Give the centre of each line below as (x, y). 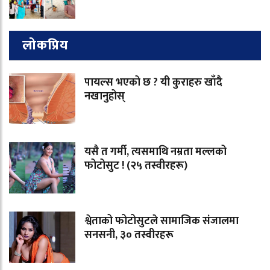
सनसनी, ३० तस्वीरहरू (129, 235)
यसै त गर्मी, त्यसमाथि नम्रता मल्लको (155, 152)
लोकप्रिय (46, 46)
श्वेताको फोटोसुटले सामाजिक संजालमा (162, 221)
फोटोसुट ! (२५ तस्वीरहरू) (136, 166)
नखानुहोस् (105, 97)
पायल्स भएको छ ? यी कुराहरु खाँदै (153, 83)
